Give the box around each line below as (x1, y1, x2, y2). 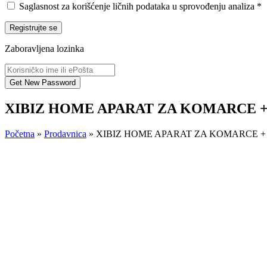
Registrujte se (49, 23, 57, 32)
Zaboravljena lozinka (5, 44, 84, 54)
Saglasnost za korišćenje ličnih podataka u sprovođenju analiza (19, 1, 254, 11)
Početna (5, 128, 35, 139)
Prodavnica (44, 128, 86, 139)
